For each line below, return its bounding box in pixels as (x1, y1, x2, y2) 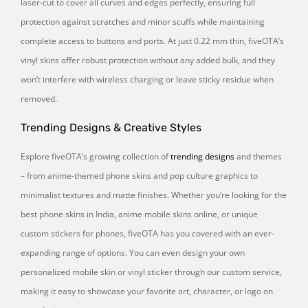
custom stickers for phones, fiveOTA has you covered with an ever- (21, 227, 274, 239)
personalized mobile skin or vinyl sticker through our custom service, (21, 265, 282, 278)
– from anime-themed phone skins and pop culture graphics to (21, 169, 258, 181)
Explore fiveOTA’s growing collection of (21, 150, 170, 162)
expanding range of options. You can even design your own (21, 246, 245, 258)
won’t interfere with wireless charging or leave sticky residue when (21, 73, 274, 85)
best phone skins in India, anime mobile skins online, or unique (21, 208, 258, 220)
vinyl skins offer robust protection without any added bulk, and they (21, 54, 275, 66)
